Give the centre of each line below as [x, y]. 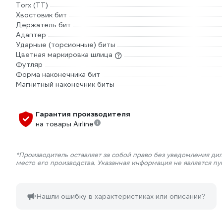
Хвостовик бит [41, 15]
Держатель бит [43, 25]
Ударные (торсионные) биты [66, 45]
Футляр [29, 65]
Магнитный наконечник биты [65, 84]
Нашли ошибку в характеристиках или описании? [121, 196]
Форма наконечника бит [58, 75]
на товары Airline [65, 124]
